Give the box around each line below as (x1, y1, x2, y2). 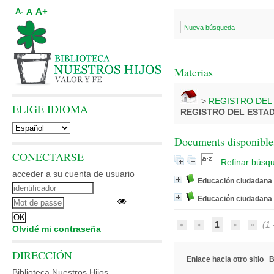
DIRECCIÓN (12, 248, 72, 262)
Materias (174, 65, 213, 80)
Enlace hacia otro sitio (187, 255, 264, 264)
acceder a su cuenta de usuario (12, 169, 135, 179)
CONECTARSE (12, 149, 84, 164)
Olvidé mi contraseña (12, 224, 101, 234)
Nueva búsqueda (184, 24, 235, 31)
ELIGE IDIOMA (12, 102, 88, 116)
